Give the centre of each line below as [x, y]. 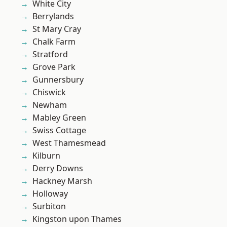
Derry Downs [58, 168]
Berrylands [53, 16]
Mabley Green [59, 118]
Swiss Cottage [59, 130]
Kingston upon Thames [77, 219]
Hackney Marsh [62, 181]
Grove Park [54, 67]
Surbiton [49, 206]
